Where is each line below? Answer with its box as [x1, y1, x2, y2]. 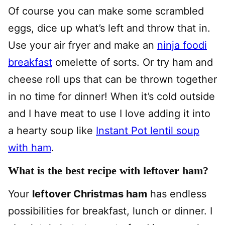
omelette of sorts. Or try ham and [52, 56, 213, 69]
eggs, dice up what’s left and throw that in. [8, 22, 210, 35]
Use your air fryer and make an [8, 39, 157, 52]
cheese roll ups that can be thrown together [8, 73, 217, 86]
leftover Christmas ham [32, 188, 147, 200]
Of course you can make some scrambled [8, 5, 204, 18]
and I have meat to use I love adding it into [8, 107, 210, 120]
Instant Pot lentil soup [96, 125, 199, 137]
